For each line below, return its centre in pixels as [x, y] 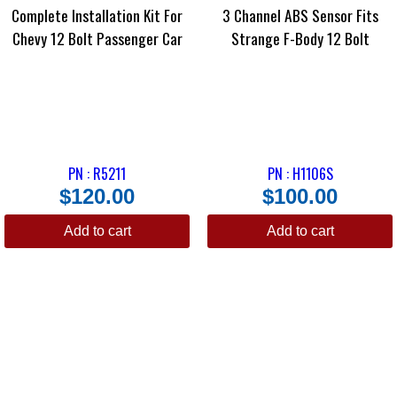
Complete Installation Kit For [97, 16]
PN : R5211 [97, 173]
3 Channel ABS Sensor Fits [300, 16]
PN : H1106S [300, 173]
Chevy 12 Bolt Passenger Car [97, 39]
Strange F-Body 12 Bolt [300, 39]
